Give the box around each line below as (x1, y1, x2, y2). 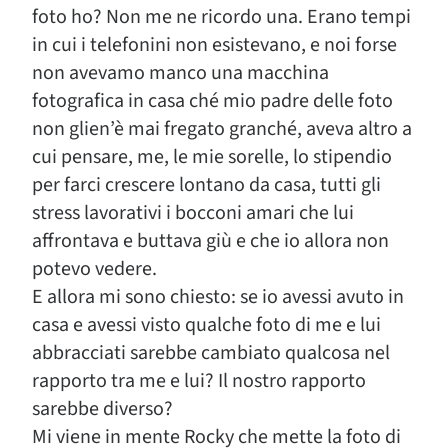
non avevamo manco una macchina (32, 59, 329, 87)
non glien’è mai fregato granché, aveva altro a (32, 115, 412, 143)
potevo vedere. (32, 255, 157, 283)
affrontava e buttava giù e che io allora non (32, 227, 389, 255)
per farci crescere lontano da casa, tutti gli (32, 171, 381, 199)
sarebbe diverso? (32, 395, 173, 423)
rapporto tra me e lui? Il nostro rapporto (32, 367, 366, 395)
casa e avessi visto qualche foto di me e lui (32, 311, 381, 339)
